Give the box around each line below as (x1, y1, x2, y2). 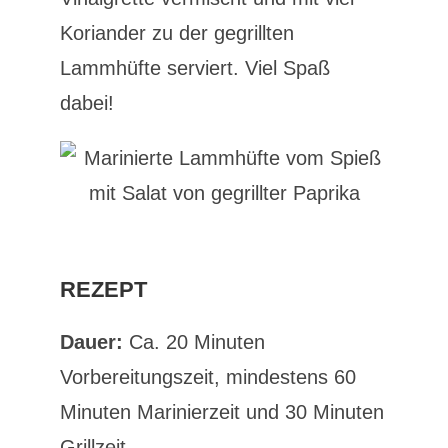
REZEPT (59, 277, 147, 302)
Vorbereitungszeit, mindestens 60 (59, 366, 356, 388)
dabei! (59, 92, 114, 114)
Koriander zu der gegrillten (59, 22, 294, 44)
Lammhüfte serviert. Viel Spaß (59, 57, 330, 79)
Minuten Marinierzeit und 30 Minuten (59, 401, 384, 423)
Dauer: (59, 331, 123, 353)
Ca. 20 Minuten (122, 331, 265, 353)
